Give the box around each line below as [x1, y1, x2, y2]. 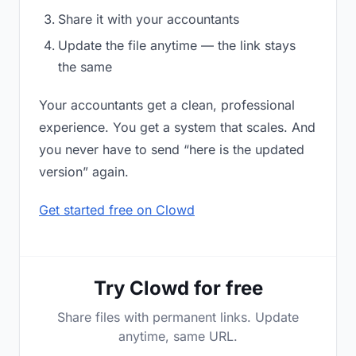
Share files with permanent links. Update [57, 309, 299, 326]
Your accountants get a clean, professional [39, 97, 295, 114]
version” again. [39, 164, 129, 180]
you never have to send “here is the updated [39, 141, 304, 158]
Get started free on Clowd [39, 202, 195, 219]
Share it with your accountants [58, 10, 239, 27]
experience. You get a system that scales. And [39, 119, 315, 136]
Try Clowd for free [93, 277, 263, 300]
